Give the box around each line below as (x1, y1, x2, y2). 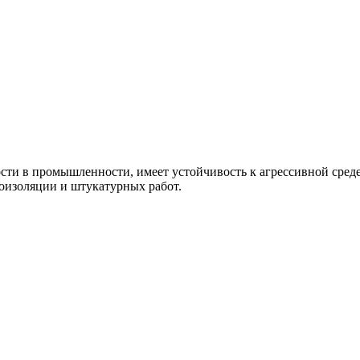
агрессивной (260, 165, 329, 178)
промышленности (32, 165, 130, 178)
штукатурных (71, 179, 145, 193)
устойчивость (172, 165, 247, 178)
